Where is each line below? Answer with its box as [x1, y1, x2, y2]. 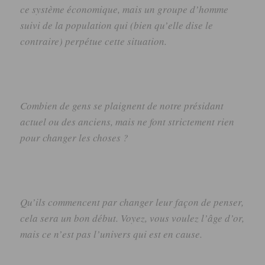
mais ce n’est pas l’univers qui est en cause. [20, 227, 203, 241]
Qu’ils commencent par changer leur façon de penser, [20, 195, 244, 209]
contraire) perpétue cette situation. [20, 34, 167, 48]
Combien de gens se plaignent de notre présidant [20, 99, 224, 112]
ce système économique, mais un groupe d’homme [20, 2, 229, 16]
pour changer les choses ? [20, 131, 129, 144]
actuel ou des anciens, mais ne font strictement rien [20, 115, 235, 128]
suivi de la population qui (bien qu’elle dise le [20, 18, 214, 32]
